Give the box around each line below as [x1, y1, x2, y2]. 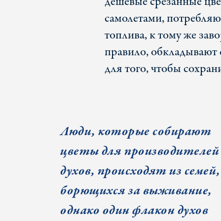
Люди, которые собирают [60, 122, 211, 141]
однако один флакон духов [60, 201, 208, 220]
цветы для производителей [60, 142, 219, 161]
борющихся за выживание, [60, 182, 212, 200]
